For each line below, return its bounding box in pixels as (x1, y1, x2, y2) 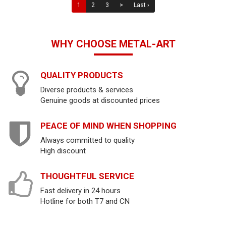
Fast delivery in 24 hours (40, 186, 121, 195)
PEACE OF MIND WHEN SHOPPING (40, 120, 177, 131)
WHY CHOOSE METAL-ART (50, 37, 176, 50)
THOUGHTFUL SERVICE (40, 171, 134, 181)
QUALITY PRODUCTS (40, 70, 123, 80)
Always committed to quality (40, 135, 135, 145)
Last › (133, 1, 149, 9)
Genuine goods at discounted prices (40, 95, 160, 105)
